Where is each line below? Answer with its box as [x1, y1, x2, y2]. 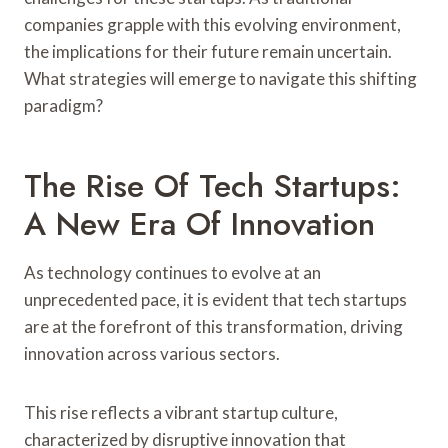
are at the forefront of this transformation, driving [24, 315, 403, 337]
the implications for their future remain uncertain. [24, 40, 392, 62]
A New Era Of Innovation [24, 200, 375, 247]
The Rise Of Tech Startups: [24, 162, 401, 209]
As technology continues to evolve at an [24, 261, 321, 283]
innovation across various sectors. [24, 342, 280, 364]
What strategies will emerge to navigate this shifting [24, 67, 417, 89]
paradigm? [24, 94, 103, 116]
